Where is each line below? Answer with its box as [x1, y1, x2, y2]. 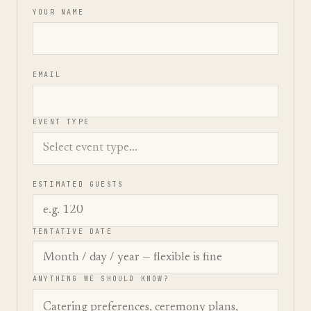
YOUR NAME [33, 8, 84, 17]
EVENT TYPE [33, 117, 90, 126]
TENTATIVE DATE [33, 227, 112, 236]
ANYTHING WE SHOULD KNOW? [33, 274, 169, 283]
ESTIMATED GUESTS [33, 180, 124, 189]
